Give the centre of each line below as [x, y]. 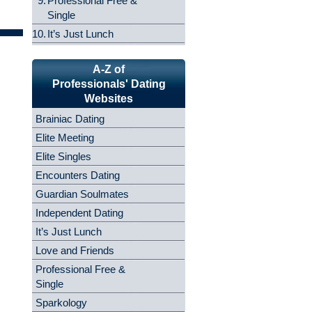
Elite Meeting [65, 138]
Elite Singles [63, 156]
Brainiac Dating [70, 119]
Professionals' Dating [109, 84]
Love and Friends [75, 250]
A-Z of [109, 69]
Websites [109, 98]
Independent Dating [79, 213]
